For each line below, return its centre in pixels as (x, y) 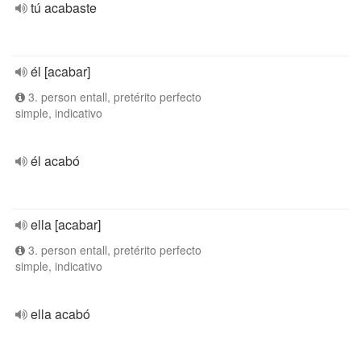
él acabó (55, 161)
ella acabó (60, 314)
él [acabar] (60, 71)
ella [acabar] (66, 224)
